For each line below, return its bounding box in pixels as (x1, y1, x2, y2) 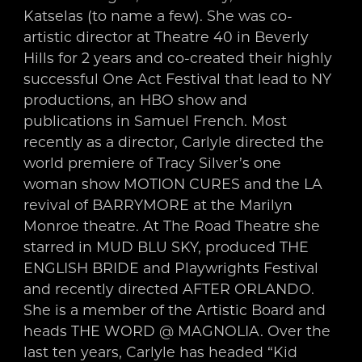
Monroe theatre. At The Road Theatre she (23, 217, 320, 234)
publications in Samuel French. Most (23, 112, 287, 129)
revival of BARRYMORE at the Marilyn (23, 196, 293, 213)
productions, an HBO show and (23, 90, 247, 108)
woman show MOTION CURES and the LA (23, 175, 322, 192)
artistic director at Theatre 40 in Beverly (23, 27, 309, 45)
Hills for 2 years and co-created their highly (23, 48, 332, 66)
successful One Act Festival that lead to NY (23, 69, 331, 87)
